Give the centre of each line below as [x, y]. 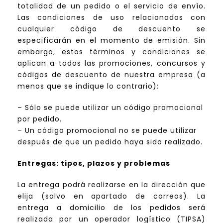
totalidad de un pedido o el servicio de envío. [111, 6]
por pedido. [40, 119]
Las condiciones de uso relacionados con [111, 18]
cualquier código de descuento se [111, 29]
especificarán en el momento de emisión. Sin [111, 41]
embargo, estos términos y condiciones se [111, 52]
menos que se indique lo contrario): [88, 86]
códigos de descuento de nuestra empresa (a [111, 75]
